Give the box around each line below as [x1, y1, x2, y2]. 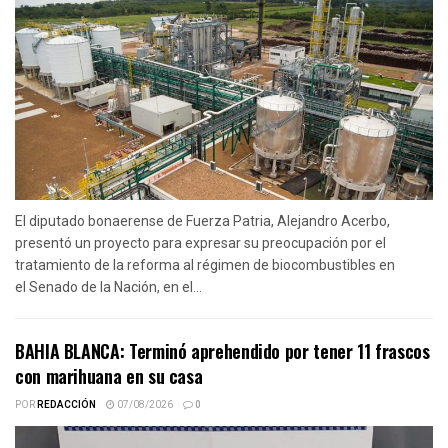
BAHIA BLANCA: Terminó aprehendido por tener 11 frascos [15, 337, 430, 364]
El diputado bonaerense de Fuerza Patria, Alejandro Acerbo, [15, 212, 390, 229]
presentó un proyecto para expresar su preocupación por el [15, 234, 386, 251]
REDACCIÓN [37, 397, 96, 412]
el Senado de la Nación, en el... [15, 278, 202, 295]
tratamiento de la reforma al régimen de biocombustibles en [15, 256, 395, 273]
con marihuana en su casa [15, 362, 203, 389]
